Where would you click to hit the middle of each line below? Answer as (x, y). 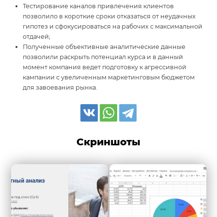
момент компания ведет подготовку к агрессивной (105, 67)
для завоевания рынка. (60, 88)
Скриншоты (108, 142)
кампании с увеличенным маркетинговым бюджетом (109, 77)
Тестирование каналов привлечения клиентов (99, 6)
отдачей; (37, 37)
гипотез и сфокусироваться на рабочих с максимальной (113, 27)
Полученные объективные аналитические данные (104, 47)
